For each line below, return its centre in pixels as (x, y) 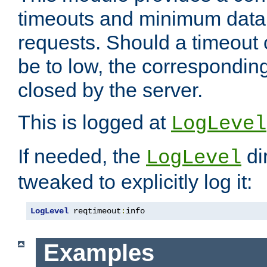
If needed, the (82, 156)
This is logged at (94, 122)
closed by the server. (110, 90)
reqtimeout (95, 211)
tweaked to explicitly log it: (135, 182)
